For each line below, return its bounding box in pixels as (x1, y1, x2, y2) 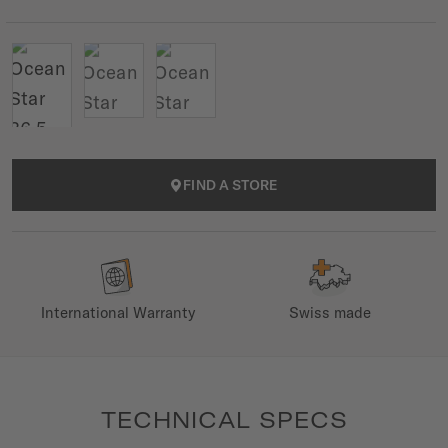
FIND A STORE (183, 176, 279, 194)
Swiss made (289, 303, 371, 322)
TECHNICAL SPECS (100, 406, 348, 434)
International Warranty (41, 303, 195, 322)
